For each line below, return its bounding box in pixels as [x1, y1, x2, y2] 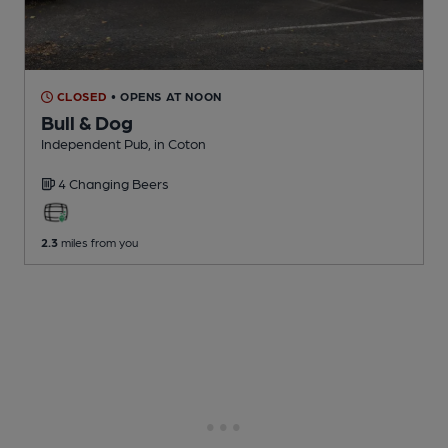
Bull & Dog [41, 110, 133, 135]
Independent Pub [41, 135, 148, 152]
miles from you [58, 235, 138, 250]
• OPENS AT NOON [110, 89, 222, 104]
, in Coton [148, 135, 206, 152]
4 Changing [58, 175, 132, 192]
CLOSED [53, 89, 108, 104]
